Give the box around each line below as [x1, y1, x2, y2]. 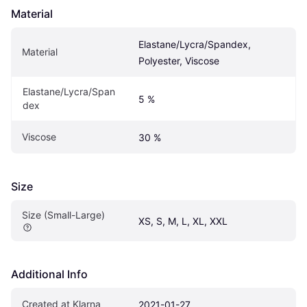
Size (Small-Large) [22, 208, 105, 221]
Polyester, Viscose [138, 54, 219, 66]
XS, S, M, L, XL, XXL [138, 214, 228, 227]
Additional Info [11, 267, 88, 281]
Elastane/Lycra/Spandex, [138, 38, 251, 50]
